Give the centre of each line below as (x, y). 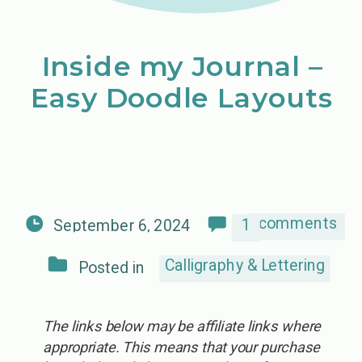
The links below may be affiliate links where (181, 326)
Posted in (112, 267)
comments (297, 223)
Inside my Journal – (182, 66)
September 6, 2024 (122, 225)
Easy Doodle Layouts (182, 98)
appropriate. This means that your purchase (182, 347)
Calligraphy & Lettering (245, 265)
